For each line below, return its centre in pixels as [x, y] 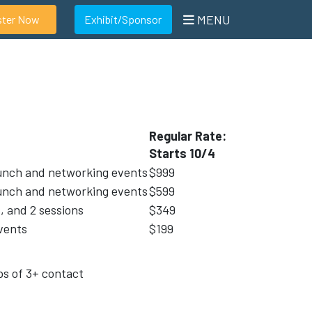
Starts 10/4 [182, 153]
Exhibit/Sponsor [123, 19]
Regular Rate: [188, 136]
